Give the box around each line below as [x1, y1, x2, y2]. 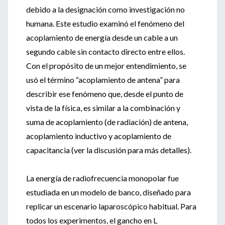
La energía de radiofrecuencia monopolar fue [26, 173, 179, 183]
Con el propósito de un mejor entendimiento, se [26, 61, 186, 70]
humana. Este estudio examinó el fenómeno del [26, 19, 184, 28]
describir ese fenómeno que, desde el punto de [26, 89, 183, 98]
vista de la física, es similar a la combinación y [26, 103, 180, 113]
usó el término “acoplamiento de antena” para [26, 75, 180, 84]
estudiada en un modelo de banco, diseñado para [26, 187, 191, 197]
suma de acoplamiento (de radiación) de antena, [26, 117, 188, 127]
